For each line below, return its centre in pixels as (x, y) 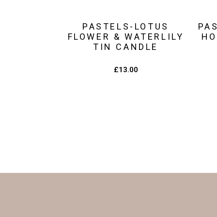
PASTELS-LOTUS (126, 27)
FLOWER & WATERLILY (126, 37)
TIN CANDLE (126, 47)
